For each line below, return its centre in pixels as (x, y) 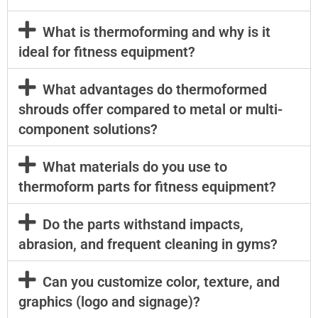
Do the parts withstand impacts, (143, 225)
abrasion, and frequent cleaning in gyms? (148, 245)
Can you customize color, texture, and (161, 282)
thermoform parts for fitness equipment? (147, 187)
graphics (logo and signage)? (109, 302)
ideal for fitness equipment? (107, 52)
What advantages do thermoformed (154, 90)
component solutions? (88, 130)
